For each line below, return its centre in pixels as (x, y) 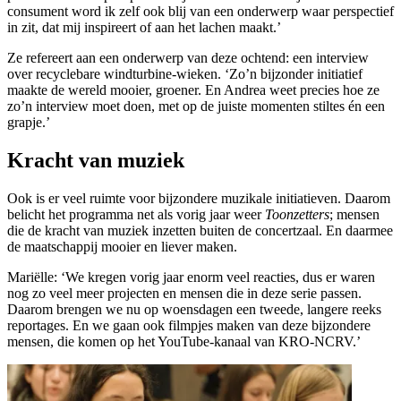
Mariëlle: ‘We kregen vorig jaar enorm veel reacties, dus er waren (191, 277)
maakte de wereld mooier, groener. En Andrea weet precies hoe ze (193, 90)
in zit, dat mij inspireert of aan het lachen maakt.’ (144, 28)
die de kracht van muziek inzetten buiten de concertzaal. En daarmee (200, 231)
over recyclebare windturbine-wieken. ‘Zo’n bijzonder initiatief (185, 74)
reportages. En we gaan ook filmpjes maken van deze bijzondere (189, 326)
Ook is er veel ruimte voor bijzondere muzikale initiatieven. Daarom (199, 199)
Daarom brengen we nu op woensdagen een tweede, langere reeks (194, 310)
